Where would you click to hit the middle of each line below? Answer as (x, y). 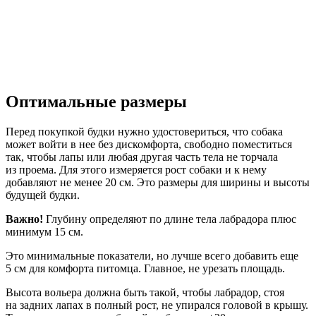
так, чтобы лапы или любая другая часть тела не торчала (142, 157)
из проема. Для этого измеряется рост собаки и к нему (136, 169)
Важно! (24, 219)
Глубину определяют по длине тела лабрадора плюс (170, 219)
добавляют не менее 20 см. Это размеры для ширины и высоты (158, 182)
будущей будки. (43, 195)
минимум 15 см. (44, 231)
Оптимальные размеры (96, 101)
